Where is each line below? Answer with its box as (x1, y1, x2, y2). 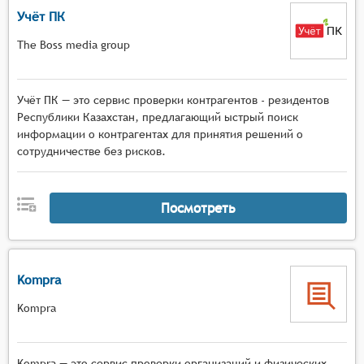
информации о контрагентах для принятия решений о (17, 128, 303, 141)
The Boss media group (17, 37, 130, 51)
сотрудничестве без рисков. (17, 145, 166, 158)
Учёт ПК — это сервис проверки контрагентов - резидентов (17, 93, 329, 106)
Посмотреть (160, 199, 236, 216)
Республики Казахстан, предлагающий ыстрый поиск (17, 110, 298, 123)
